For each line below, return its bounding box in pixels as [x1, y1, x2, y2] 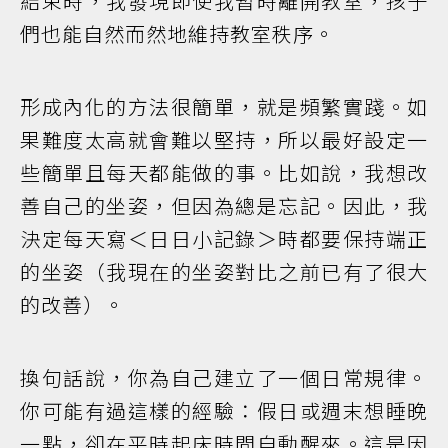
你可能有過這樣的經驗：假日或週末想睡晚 [20, 395, 428, 425]
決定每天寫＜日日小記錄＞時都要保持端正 [20, 223, 428, 253]
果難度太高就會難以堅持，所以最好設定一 [20, 124, 428, 154]
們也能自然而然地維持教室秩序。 [20, 18, 335, 48]
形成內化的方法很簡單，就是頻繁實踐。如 [20, 91, 428, 121]
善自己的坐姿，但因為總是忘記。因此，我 [20, 190, 428, 220]
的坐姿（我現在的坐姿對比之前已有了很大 [20, 256, 428, 286]
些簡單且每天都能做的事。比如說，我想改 [20, 157, 428, 187]
